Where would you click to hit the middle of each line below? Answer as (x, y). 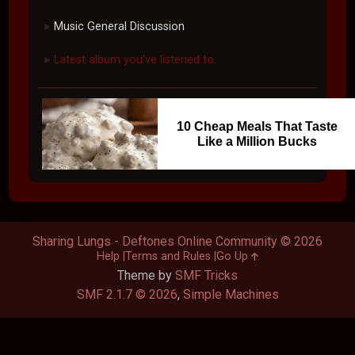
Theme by (146, 275)
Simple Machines (231, 294)
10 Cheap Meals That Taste (257, 126)
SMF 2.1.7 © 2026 (127, 294)
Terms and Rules (168, 256)
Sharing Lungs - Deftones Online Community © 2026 (177, 241)
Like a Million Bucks (257, 141)
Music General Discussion (120, 26)
